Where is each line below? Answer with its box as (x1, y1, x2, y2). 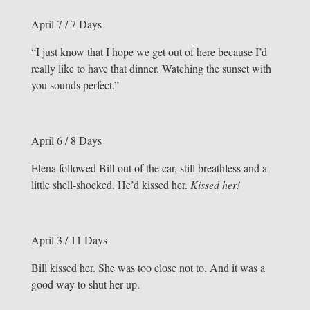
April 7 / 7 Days (30, 17, 102, 32)
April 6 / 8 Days (30, 133, 102, 148)
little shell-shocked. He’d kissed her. (30, 177, 190, 192)
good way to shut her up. (30, 277, 140, 292)
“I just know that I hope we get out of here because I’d (30, 44, 267, 60)
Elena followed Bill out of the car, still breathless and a (30, 161, 267, 176)
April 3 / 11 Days (30, 232, 107, 248)
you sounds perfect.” (30, 77, 119, 93)
